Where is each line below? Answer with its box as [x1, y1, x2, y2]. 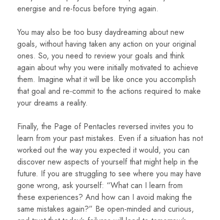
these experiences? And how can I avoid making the [17, 192, 192, 203]
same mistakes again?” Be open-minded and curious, [17, 203, 194, 215]
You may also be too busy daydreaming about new [17, 27, 184, 38]
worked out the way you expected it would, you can [17, 144, 190, 156]
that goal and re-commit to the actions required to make [17, 85, 201, 97]
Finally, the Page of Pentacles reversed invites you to [17, 121, 193, 133]
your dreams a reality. [17, 97, 88, 109]
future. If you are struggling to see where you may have [17, 168, 201, 180]
